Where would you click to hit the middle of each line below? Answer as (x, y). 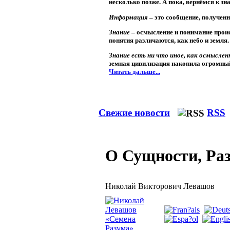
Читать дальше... (135, 72)
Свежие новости (134, 112)
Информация (128, 17)
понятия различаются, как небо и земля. (169, 40)
